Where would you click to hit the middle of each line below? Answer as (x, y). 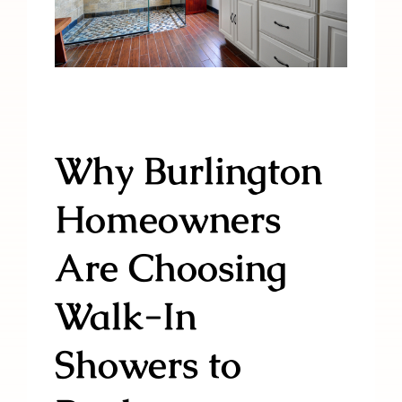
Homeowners (168, 219)
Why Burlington (189, 171)
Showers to (149, 365)
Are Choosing (171, 268)
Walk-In (126, 316)
